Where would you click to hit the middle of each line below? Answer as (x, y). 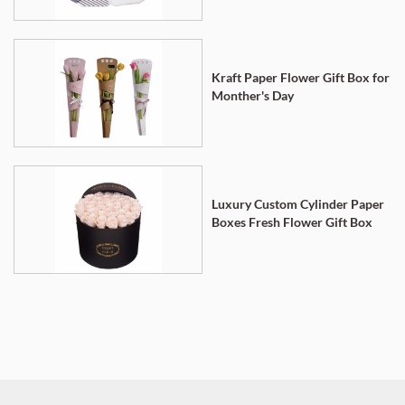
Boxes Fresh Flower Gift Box (292, 222)
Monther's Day (253, 96)
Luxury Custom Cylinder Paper (298, 204)
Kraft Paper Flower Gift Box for (301, 78)
